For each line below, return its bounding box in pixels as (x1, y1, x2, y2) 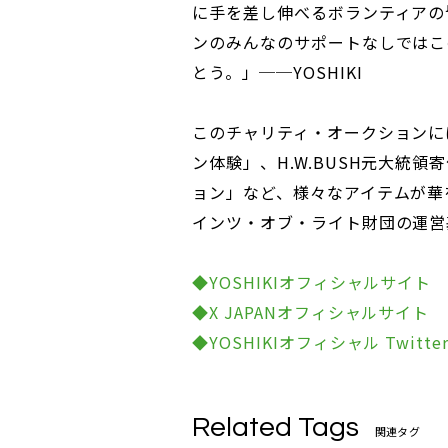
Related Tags (192, 413, 359, 443)
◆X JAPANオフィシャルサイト (192, 300, 430, 325)
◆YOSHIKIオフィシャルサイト (192, 270, 432, 295)
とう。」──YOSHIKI (192, 60, 363, 85)
